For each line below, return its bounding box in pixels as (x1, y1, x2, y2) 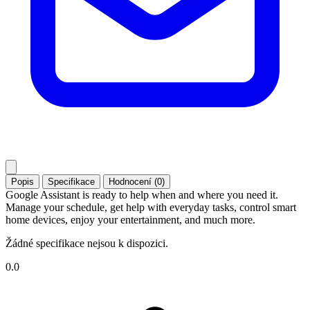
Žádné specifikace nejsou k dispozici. (6, 237, 168, 249)
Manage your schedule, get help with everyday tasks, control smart (6, 201, 296, 213)
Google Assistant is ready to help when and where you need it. (6, 188, 278, 201)
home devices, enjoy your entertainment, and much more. (6, 213, 255, 226)
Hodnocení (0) (109, 176, 165, 187)
